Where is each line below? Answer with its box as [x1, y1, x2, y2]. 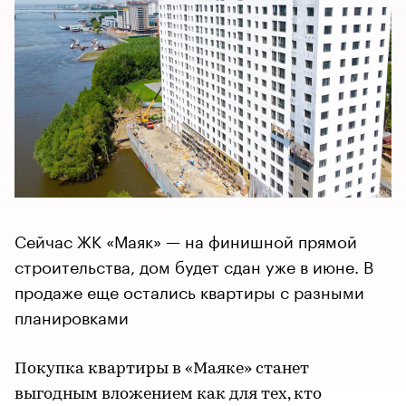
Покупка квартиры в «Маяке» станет [14, 361, 309, 378]
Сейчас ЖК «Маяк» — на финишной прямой [14, 227, 357, 252]
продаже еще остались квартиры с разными [14, 277, 364, 303]
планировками [14, 303, 129, 328]
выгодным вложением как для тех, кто [14, 386, 322, 403]
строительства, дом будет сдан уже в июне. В [14, 252, 373, 277]
